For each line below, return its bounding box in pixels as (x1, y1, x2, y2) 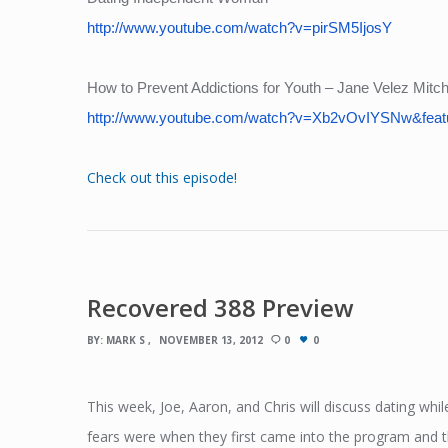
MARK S (106, 332, 145, 347)
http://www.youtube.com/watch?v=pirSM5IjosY (87, 18, 392, 36)
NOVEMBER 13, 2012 (159, 332, 263, 347)
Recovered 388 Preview (87, 290, 354, 324)
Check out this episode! (87, 167, 237, 187)
